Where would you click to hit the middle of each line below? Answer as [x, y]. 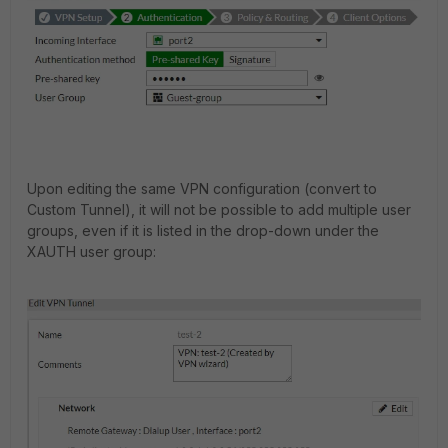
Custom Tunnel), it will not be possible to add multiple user [219, 210]
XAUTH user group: [91, 252]
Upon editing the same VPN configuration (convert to [202, 189]
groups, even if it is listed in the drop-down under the [203, 231]
